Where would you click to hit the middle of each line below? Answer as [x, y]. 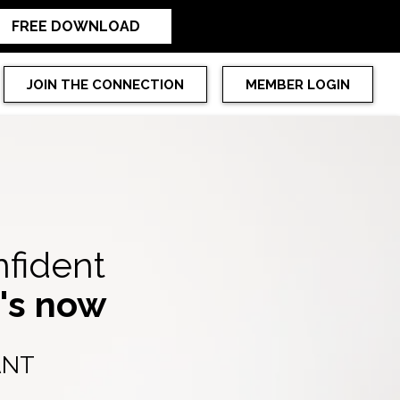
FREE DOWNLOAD [75, 26]
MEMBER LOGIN [297, 85]
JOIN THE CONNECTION [106, 85]
